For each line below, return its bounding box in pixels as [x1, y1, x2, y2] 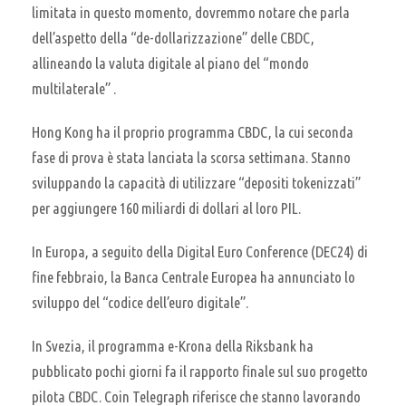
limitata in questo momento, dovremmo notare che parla [32, 3, 350, 21]
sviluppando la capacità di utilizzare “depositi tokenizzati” [32, 173, 361, 191]
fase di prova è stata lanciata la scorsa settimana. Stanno [32, 148, 351, 166]
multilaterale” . [32, 79, 116, 97]
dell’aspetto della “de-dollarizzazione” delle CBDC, [32, 28, 314, 46]
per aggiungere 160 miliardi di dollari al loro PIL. [32, 198, 301, 217]
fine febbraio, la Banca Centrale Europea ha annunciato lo [32, 267, 355, 285]
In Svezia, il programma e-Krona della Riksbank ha [32, 336, 314, 354]
